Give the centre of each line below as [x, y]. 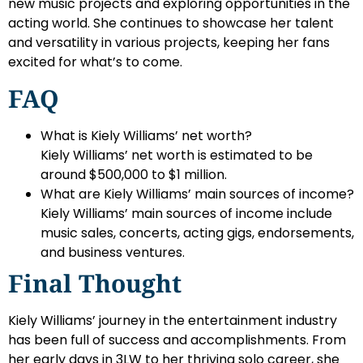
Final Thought [95, 283]
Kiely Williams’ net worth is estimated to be [177, 155]
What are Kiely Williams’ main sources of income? [197, 194]
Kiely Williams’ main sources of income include [186, 213]
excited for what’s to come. [95, 62]
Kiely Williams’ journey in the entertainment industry [173, 320]
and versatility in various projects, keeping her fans [169, 43]
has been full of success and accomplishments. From [177, 340]
